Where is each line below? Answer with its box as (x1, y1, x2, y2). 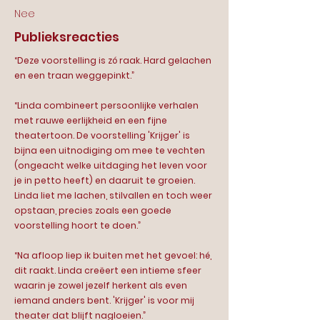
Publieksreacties (14, 29, 119, 46)
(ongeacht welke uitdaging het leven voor (14, 159, 207, 171)
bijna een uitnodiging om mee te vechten (14, 144, 205, 156)
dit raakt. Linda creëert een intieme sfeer (14, 264, 201, 276)
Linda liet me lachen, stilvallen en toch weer (14, 189, 212, 201)
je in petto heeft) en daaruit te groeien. (14, 174, 195, 186)
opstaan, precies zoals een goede (14, 204, 171, 216)
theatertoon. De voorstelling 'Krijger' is (14, 129, 190, 141)
